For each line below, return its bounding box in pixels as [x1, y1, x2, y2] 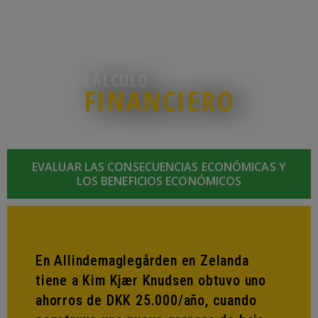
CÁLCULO [83, 68, 149, 92]
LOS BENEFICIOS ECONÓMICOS [76, 173, 242, 189]
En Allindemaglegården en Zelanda [35, 251, 249, 269]
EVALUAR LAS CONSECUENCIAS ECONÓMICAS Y [32, 159, 286, 175]
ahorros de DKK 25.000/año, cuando [35, 291, 257, 309]
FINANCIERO [83, 81, 235, 120]
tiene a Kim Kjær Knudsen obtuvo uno [35, 271, 266, 289]
